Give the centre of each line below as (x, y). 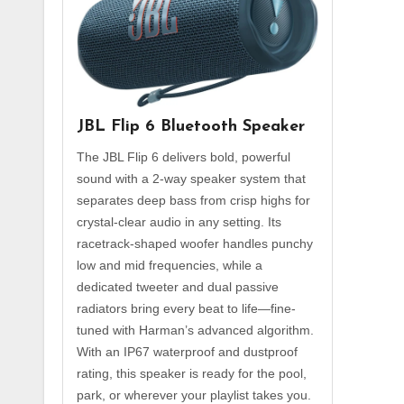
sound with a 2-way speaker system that (191, 178)
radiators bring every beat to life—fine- (186, 308)
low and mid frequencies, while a (170, 265)
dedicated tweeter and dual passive (178, 286)
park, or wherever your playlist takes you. (194, 395)
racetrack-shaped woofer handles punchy (195, 243)
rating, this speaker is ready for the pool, (192, 373)
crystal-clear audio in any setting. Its (179, 221)
